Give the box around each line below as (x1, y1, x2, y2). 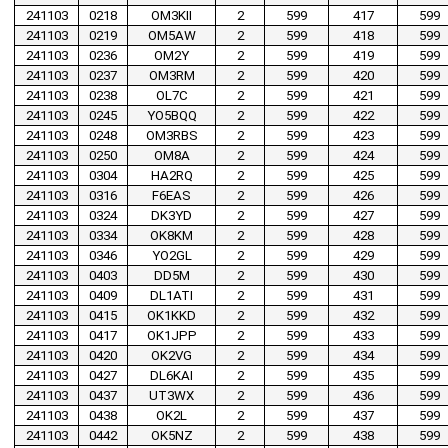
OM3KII (151, 8, 192, 24)
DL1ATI (150, 288, 193, 304)
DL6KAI (150, 368, 193, 384)
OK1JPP (146, 328, 197, 344)
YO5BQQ (146, 108, 197, 124)
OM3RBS (145, 128, 198, 144)
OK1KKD (147, 308, 196, 324)
